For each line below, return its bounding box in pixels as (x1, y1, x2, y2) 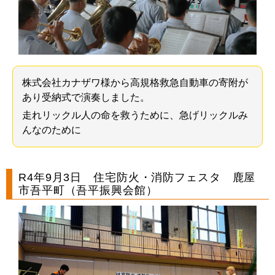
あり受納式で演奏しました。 (22, 92, 150, 103)
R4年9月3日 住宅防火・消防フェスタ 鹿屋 (18, 171, 256, 184)
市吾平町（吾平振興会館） (18, 184, 158, 197)
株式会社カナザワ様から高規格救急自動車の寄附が (22, 77, 248, 88)
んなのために (22, 125, 81, 136)
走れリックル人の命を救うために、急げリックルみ (22, 110, 248, 121)
